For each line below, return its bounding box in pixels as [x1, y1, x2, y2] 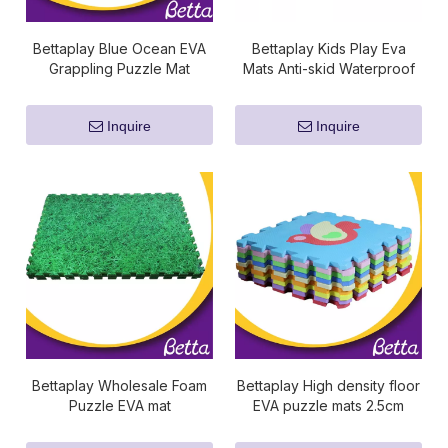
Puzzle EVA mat [68, 397, 171, 414]
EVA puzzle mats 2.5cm [253, 397, 404, 414]
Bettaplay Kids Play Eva [251, 40, 406, 57]
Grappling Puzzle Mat [49, 60, 190, 77]
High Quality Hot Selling [251, 80, 406, 97]
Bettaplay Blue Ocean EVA [33, 40, 206, 57]
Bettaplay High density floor [237, 377, 420, 394]
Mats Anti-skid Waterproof [242, 60, 415, 77]
